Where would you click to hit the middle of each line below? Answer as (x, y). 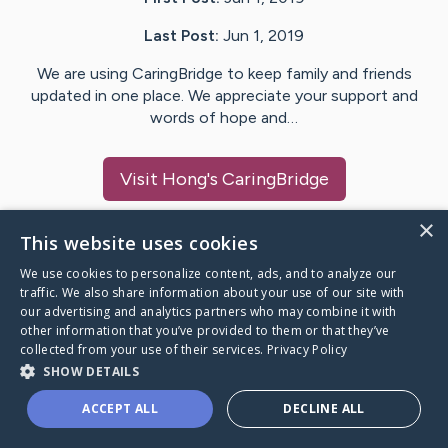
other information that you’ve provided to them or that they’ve (205, 330)
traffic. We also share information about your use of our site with (212, 292)
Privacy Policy (307, 349)
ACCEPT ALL (120, 408)
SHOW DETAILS (91, 371)
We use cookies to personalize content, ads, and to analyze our (208, 273)
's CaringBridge (267, 179)
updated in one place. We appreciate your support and (224, 96)
